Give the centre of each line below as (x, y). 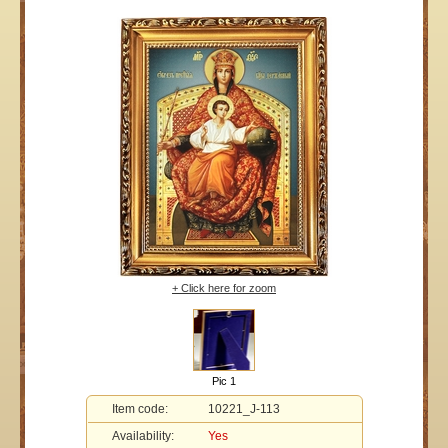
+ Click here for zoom (224, 288)
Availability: (142, 436)
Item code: (139, 409)
